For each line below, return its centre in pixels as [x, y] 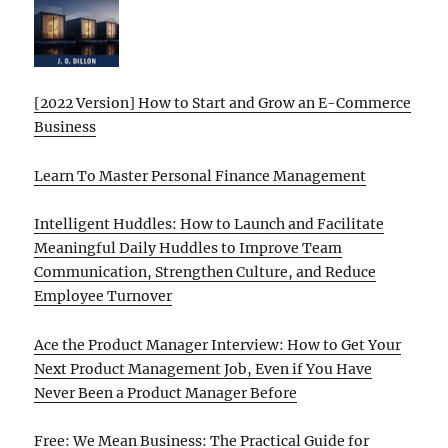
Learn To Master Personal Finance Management [200, 175]
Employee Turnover [103, 296]
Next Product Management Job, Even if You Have [203, 368]
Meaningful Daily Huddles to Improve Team [188, 248]
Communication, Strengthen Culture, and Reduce [205, 272]
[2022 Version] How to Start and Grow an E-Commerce [223, 103]
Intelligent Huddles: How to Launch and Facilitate [209, 224]
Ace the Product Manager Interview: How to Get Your [218, 344]
